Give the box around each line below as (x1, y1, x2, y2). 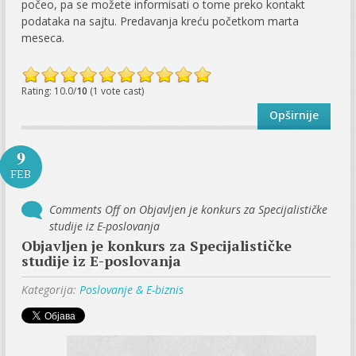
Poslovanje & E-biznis (79, 282, 184, 298)
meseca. (21, 30, 65, 46)
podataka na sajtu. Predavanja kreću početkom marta (21, 14, 300, 29)
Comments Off (49, 202, 121, 218)
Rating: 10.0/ (21, 84, 77, 99)
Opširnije (269, 107, 319, 123)
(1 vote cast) (87, 84, 145, 99)
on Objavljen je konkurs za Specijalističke (120, 202, 328, 218)
